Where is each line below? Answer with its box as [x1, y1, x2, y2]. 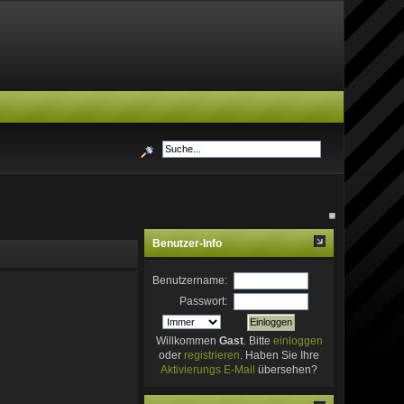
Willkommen [155, 334, 219, 347]
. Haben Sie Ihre [240, 348, 320, 362]
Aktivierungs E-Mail [161, 363, 256, 376]
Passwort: [179, 294, 228, 308]
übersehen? [255, 363, 318, 376]
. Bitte [243, 334, 273, 347]
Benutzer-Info [152, 236, 223, 250]
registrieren [184, 348, 241, 362]
